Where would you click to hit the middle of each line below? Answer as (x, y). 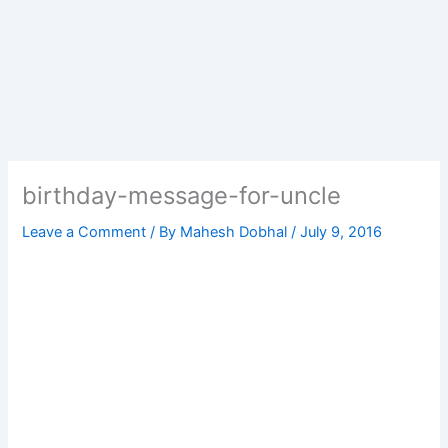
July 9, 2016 (341, 232)
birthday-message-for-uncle (182, 196)
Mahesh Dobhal (236, 232)
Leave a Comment (84, 232)
